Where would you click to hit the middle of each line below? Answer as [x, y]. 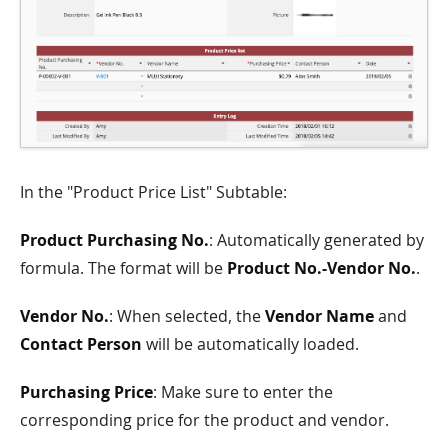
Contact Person [81, 344]
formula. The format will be [123, 268]
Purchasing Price [86, 392]
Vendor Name [319, 316]
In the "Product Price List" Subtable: [153, 192]
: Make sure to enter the [243, 392]
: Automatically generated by [316, 240]
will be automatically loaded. [250, 344]
